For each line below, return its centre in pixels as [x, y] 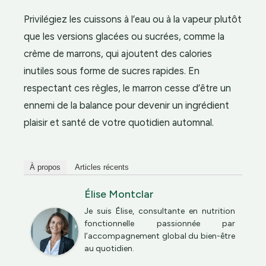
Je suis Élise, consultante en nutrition [160, 211]
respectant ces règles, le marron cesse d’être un [127, 88]
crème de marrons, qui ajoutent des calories [118, 54]
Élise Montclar [119, 194]
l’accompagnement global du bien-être [160, 236]
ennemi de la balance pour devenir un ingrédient [126, 105]
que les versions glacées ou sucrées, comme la [124, 37]
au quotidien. [109, 249]
